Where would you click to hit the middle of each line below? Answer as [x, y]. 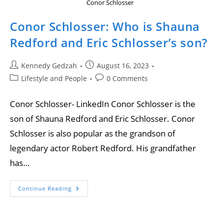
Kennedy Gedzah [49, 65]
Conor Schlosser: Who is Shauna [105, 26]
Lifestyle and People [54, 78]
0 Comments [127, 78]
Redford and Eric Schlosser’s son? [109, 42]
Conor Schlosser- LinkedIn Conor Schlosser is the [103, 104]
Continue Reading [45, 188]
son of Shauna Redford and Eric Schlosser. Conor [102, 118]
